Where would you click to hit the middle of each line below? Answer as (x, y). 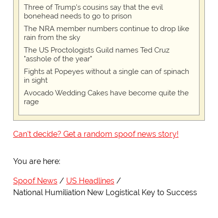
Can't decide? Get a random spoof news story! (96, 134)
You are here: (36, 162)
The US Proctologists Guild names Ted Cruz (96, 50)
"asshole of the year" (58, 59)
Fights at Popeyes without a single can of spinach (106, 72)
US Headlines (90, 181)
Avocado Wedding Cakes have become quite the (106, 93)
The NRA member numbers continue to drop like (106, 29)
